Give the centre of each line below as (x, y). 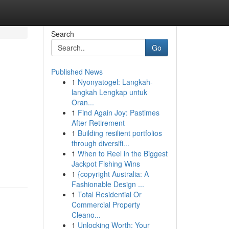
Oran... (83, 102)
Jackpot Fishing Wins (106, 164)
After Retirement (98, 123)
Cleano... (86, 215)
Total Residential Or (109, 194)
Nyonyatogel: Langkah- (115, 82)
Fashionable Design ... (108, 184)
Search (62, 34)
